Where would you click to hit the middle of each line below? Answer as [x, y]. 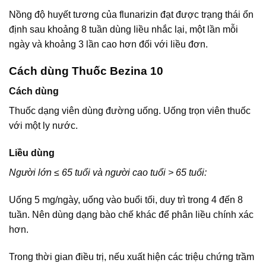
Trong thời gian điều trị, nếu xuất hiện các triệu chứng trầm [132, 256]
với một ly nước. [43, 126]
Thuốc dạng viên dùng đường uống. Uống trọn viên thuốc [130, 111]
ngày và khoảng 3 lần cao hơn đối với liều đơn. [108, 44]
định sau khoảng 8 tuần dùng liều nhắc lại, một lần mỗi [123, 29]
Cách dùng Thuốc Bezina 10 [86, 71]
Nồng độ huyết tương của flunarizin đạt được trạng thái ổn [131, 14]
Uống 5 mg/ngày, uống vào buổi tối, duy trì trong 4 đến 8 [126, 199]
